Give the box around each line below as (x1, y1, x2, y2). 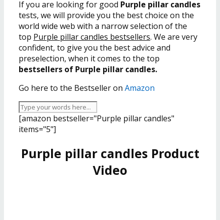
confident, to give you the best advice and (19, 42, 170, 53)
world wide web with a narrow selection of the (19, 20, 187, 31)
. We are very (150, 31, 197, 42)
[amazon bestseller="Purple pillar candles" (19, 112, 174, 124)
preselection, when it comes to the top (19, 53, 160, 64)
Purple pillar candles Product (21, 144, 199, 162)
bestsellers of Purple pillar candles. (19, 63, 157, 75)
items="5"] (19, 123, 56, 135)
